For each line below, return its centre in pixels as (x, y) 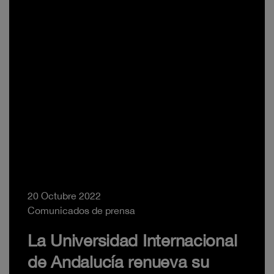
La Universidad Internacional (132, 241)
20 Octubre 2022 (64, 196)
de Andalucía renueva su (118, 262)
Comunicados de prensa (81, 211)
